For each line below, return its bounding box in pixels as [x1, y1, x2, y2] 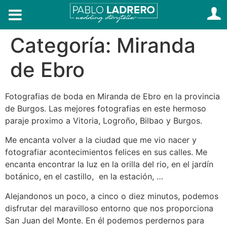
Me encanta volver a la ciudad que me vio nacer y [5, 135, 197, 145]
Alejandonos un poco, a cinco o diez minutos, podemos [5, 191, 218, 201]
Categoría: [10, 33, 117, 58]
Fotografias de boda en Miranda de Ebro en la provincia [5, 91, 220, 101]
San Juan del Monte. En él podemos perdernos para [5, 215, 204, 225]
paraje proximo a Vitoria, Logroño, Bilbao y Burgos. [5, 116, 202, 126]
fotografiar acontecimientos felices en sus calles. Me [5, 147, 207, 158]
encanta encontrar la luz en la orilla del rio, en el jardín [5, 159, 213, 170]
